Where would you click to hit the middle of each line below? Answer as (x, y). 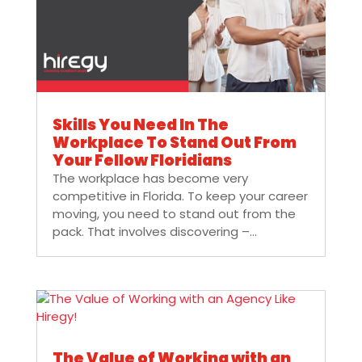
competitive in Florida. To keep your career (180, 196)
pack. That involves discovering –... (154, 232)
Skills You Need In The (140, 125)
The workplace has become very (150, 179)
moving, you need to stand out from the (174, 214)
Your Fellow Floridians (142, 161)
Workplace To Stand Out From (174, 143)
